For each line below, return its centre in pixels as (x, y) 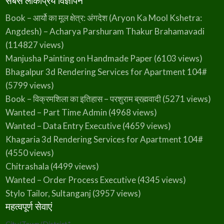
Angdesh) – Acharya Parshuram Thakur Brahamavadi (105, 31)
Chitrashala (27, 166)
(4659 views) (146, 126)
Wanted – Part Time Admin (56, 112)
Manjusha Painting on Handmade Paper (79, 58)
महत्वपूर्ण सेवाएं (28, 206)
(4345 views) (161, 180)
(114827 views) (34, 45)
